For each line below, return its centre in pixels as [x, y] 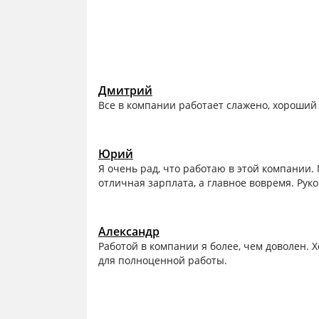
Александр [129, 232]
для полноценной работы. [162, 261]
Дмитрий [125, 91]
